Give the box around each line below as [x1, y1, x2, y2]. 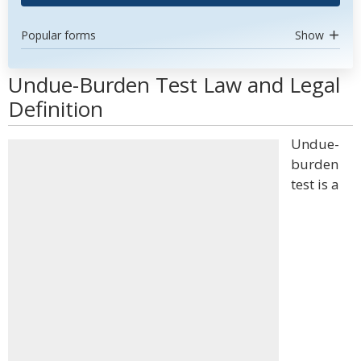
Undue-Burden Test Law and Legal [8, 70, 340, 99]
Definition [8, 94, 103, 123]
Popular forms [21, 27, 96, 43]
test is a [291, 175, 339, 193]
